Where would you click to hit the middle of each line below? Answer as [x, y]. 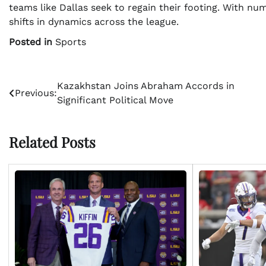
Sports [71, 42]
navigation [42, 111]
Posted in [32, 42]
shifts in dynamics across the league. [94, 22]
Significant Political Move [115, 100]
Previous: [36, 93]
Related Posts [52, 142]
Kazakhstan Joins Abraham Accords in [146, 86]
